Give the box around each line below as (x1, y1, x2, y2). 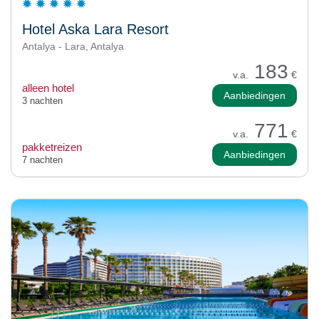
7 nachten (22, 154, 63, 165)
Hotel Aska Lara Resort (22, 21, 169, 37)
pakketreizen (22, 140, 82, 153)
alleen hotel (22, 81, 74, 94)
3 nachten (22, 95, 63, 106)
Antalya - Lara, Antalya (22, 40, 124, 52)
